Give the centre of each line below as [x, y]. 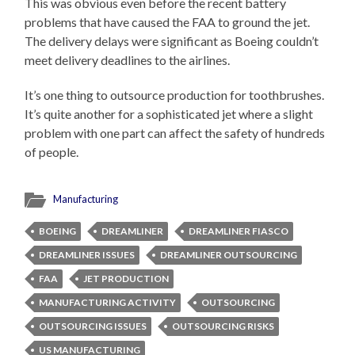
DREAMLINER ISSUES [87, 255]
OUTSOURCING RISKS [223, 326]
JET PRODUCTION [126, 279]
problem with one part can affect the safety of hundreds [175, 133]
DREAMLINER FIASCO [239, 231]
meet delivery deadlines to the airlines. [128, 60]
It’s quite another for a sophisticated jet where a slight [169, 114]
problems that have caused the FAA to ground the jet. [168, 22]
